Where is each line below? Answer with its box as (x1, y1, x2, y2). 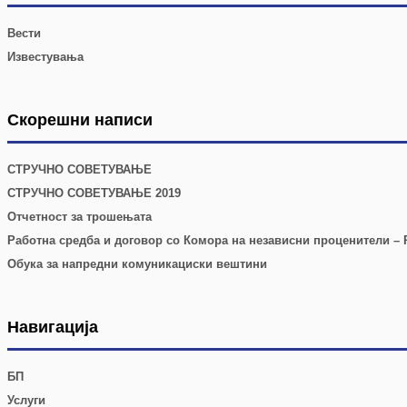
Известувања (7, 50, 84, 65)
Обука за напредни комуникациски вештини (7, 257, 267, 272)
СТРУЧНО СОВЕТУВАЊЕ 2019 (7, 186, 181, 201)
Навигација (7, 318, 98, 337)
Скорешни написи (7, 111, 153, 130)
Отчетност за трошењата (7, 210, 152, 224)
